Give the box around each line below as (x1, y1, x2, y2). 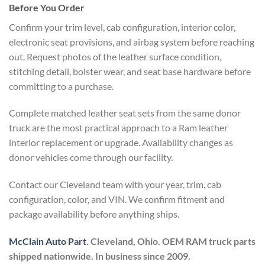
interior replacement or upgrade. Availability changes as (9, 137, 233, 148)
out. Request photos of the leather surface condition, (9, 50, 221, 62)
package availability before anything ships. (9, 208, 179, 220)
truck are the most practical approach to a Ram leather (9, 122, 228, 134)
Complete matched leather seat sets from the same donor (9, 107, 241, 119)
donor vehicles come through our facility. (9, 151, 173, 163)
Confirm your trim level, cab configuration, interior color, (9, 21, 235, 33)
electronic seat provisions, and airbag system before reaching (9, 35, 254, 47)
